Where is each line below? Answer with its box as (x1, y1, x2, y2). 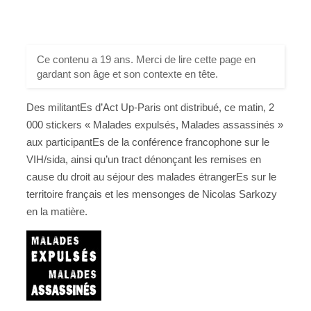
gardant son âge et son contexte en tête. (37, 67, 218, 80)
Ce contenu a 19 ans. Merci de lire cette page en (37, 53, 255, 65)
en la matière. (26, 205, 87, 217)
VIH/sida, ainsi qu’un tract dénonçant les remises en (26, 153, 261, 165)
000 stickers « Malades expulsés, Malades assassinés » (26, 118, 283, 131)
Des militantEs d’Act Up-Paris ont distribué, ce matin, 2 (26, 101, 274, 113)
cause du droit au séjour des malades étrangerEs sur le (26, 170, 276, 183)
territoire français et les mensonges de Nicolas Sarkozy (26, 187, 277, 200)
